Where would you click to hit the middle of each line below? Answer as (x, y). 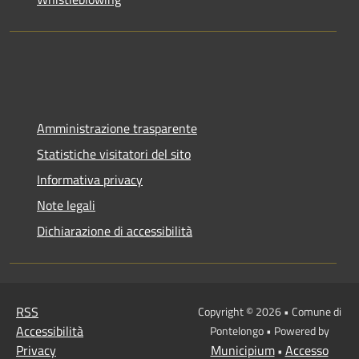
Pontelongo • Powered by (269, 330)
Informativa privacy (90, 179)
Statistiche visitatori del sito (114, 153)
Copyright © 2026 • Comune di (269, 311)
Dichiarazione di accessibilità (115, 230)
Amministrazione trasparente (117, 128)
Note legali (66, 205)
